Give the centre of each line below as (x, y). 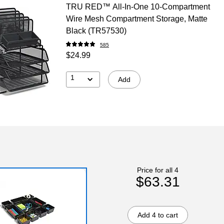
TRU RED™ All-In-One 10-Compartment (138, 6)
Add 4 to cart (158, 215)
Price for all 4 (158, 170)
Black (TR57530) (96, 30)
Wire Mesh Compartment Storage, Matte (136, 18)
